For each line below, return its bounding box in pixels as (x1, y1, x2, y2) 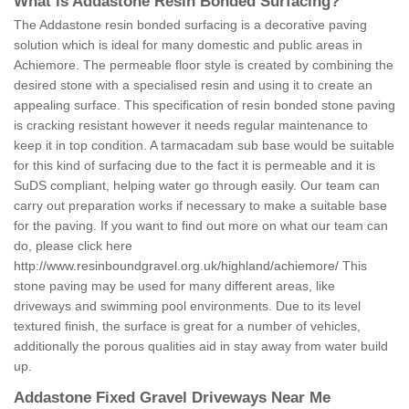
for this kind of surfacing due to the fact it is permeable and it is (14, 158, 375, 173)
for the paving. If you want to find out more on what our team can (14, 218, 388, 234)
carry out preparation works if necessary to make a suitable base (14, 198, 387, 214)
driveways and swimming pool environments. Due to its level (14, 299, 361, 314)
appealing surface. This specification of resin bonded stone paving (14, 98, 395, 113)
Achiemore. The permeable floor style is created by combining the (14, 58, 393, 73)
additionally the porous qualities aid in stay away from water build (14, 339, 388, 354)
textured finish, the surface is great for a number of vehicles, (14, 319, 361, 334)
